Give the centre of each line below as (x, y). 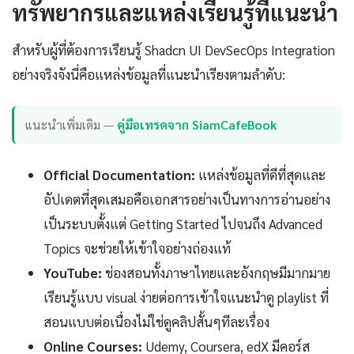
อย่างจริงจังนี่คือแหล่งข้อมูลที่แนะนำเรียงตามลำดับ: (149, 74)
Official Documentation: (119, 174)
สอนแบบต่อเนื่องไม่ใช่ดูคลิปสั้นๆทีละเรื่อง (156, 321)
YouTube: (73, 272)
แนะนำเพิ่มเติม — (72, 125)
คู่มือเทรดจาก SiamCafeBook (197, 125)
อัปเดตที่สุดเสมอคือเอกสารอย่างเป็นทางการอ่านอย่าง (187, 199)
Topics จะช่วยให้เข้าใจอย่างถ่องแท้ (137, 248)
